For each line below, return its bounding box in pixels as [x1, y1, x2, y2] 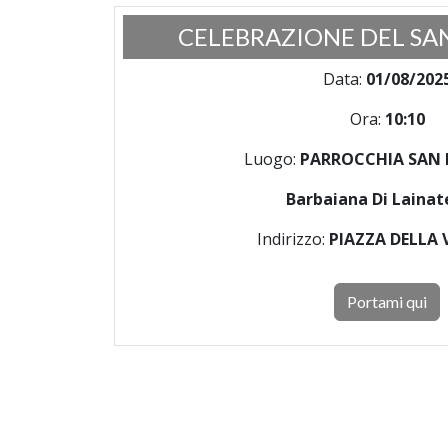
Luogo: [243, 148, 300, 170]
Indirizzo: [256, 228, 329, 250]
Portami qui [347, 292, 427, 311]
